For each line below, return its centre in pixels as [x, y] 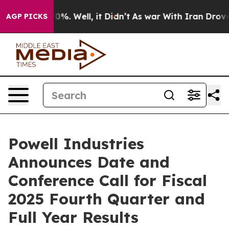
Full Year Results [73, 217]
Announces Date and [89, 162]
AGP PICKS [27, 16]
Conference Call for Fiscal [108, 180]
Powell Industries [76, 144]
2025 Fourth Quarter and [107, 199]
